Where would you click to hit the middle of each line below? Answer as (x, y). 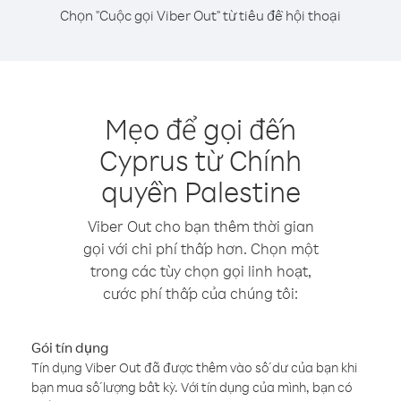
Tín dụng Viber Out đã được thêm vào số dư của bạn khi (194, 367)
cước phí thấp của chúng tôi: (200, 293)
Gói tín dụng (70, 347)
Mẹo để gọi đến (200, 128)
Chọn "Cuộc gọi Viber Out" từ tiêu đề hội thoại (200, 15)
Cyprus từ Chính (200, 160)
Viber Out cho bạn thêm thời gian (200, 226)
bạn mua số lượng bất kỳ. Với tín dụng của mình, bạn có (192, 387)
